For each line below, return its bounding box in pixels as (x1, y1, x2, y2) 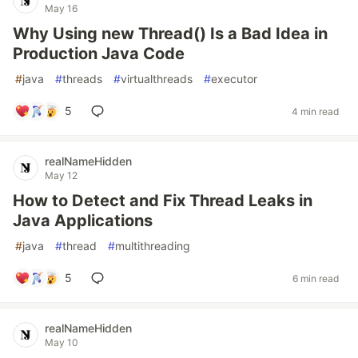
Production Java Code (13, 44, 185, 63)
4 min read (292, 105, 339, 117)
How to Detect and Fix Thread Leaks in (13, 191, 312, 210)
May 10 (45, 336, 78, 348)
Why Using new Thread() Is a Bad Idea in (13, 24, 328, 43)
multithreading (115, 239, 190, 253)
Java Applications (13, 211, 153, 230)
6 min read (292, 272, 339, 284)
